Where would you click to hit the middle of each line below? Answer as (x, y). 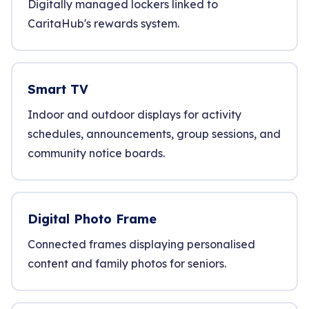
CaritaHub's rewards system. (103, 23)
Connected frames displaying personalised (141, 244)
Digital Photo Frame (92, 219)
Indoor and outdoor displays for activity (134, 114)
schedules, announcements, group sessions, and (154, 134)
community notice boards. (96, 153)
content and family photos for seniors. (127, 263)
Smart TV (58, 89)
